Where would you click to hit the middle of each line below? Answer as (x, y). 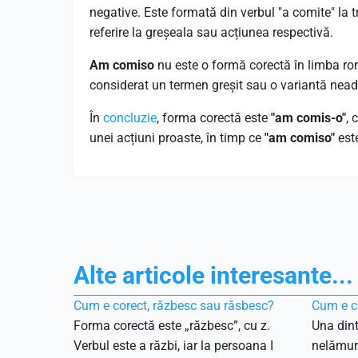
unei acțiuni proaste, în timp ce (177, 138)
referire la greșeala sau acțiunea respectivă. (211, 32)
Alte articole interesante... (213, 275)
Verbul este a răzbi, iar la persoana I (173, 346)
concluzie (130, 118)
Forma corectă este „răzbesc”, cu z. (172, 326)
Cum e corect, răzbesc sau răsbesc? (174, 306)
